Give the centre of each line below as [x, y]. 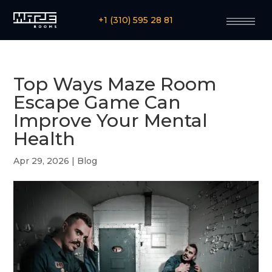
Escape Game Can [97, 103]
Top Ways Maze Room [115, 84]
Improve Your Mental [111, 121]
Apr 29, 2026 [42, 161]
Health [45, 139]
